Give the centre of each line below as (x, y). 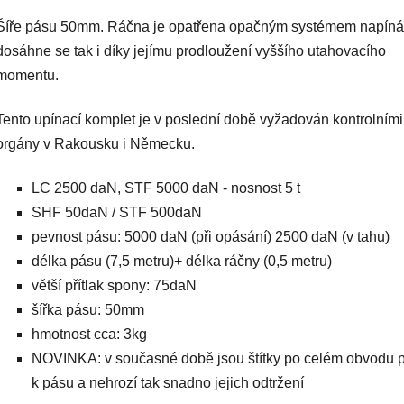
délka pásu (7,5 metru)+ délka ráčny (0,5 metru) (182, 261)
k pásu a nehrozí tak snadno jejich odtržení (168, 382)
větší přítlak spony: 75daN (114, 285)
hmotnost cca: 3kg (89, 334)
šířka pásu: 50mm (88, 309)
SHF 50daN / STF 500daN (117, 212)
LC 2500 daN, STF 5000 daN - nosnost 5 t (166, 188)
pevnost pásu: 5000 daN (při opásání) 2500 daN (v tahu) (211, 236)
